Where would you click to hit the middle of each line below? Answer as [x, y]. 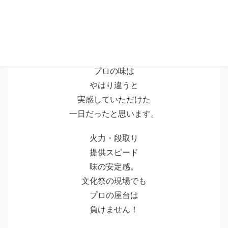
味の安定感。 [114, 166]
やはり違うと [114, 85]
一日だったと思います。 [114, 114]
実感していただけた [114, 100]
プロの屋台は [114, 195]
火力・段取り [114, 138]
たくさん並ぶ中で [114, 57]
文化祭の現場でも [114, 181]
